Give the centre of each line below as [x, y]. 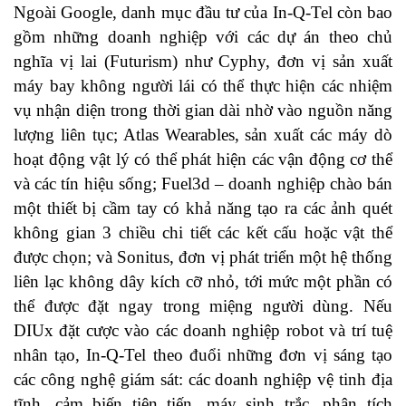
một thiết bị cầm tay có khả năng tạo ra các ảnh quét [203, 208]
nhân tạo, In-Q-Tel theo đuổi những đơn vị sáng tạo [203, 355]
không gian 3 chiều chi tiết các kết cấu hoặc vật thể [203, 233]
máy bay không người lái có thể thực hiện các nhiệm [203, 86]
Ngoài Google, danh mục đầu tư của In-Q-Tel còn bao [203, 13]
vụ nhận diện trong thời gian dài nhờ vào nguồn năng [203, 111]
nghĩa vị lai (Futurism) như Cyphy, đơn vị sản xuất [203, 62]
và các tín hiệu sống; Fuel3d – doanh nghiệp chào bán [203, 184]
